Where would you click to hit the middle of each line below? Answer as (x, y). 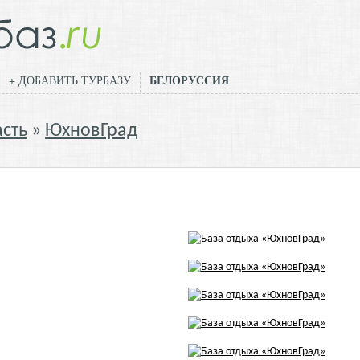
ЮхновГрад (91, 131)
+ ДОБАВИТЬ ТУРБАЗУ (70, 80)
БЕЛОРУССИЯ (189, 80)
